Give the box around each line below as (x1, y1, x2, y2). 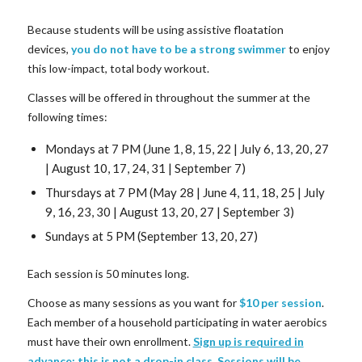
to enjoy (285, 41, 330, 56)
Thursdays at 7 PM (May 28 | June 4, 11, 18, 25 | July (44, 184, 325, 200)
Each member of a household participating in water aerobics (27, 314, 327, 329)
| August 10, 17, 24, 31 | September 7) (44, 160, 246, 175)
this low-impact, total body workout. (27, 61, 209, 75)
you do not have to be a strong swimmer (70, 41, 286, 56)
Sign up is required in (192, 334, 304, 348)
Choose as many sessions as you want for (27, 295, 239, 309)
